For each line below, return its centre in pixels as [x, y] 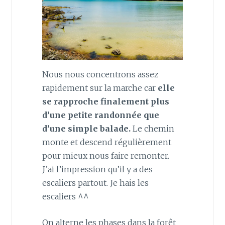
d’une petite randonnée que [100, 115]
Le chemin [153, 128]
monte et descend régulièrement [106, 142]
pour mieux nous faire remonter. [105, 155]
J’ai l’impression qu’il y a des [97, 169]
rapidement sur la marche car [100, 88]
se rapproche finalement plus [105, 101]
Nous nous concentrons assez [100, 74]
